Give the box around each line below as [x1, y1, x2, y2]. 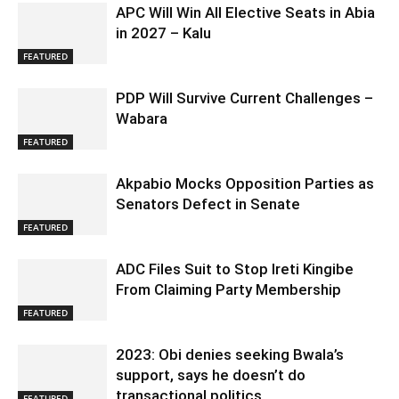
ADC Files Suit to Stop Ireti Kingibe [116, 260, 354, 278]
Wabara [116, 110, 167, 127]
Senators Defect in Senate [116, 195, 300, 213]
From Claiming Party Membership [116, 281, 341, 298]
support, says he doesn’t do [116, 366, 305, 384]
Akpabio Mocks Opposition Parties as [116, 175, 374, 192]
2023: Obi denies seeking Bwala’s [116, 346, 344, 363]
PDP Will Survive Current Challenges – [116, 89, 373, 107]
